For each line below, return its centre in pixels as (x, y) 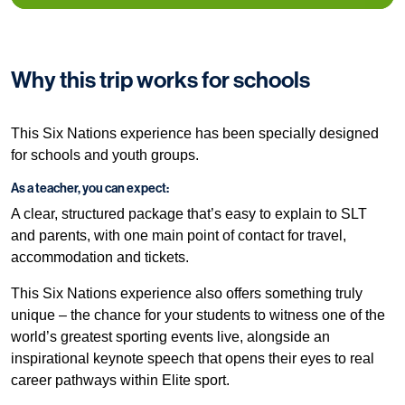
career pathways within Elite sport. (120, 381)
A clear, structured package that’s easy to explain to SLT (189, 214)
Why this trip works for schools (160, 81)
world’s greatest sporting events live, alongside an (170, 337)
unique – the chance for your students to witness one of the (198, 316)
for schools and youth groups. (107, 155)
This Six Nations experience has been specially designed (195, 134)
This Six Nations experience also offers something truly (187, 294)
